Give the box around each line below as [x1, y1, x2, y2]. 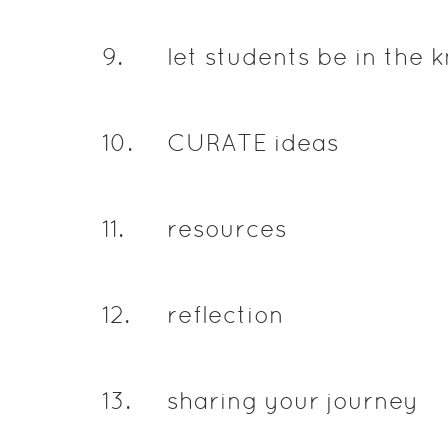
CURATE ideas [166, 129, 339, 156]
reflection [166, 301, 284, 328]
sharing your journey [166, 387, 418, 414]
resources [166, 215, 287, 242]
